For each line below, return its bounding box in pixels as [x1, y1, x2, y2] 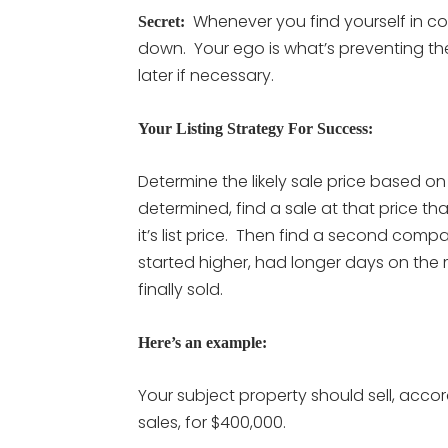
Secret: [138, 13, 185, 30]
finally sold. [138, 278, 223, 301]
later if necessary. [138, 64, 274, 87]
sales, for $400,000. [138, 411, 286, 434]
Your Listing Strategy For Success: [138, 120, 373, 137]
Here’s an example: [138, 334, 267, 351]
